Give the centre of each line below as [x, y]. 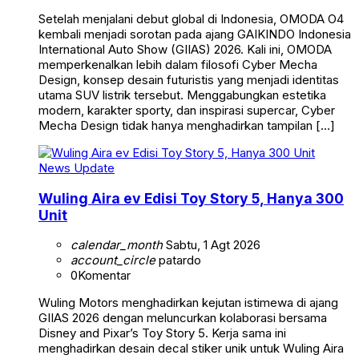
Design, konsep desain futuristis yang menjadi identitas [189, 79]
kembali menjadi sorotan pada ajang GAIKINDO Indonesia [195, 34]
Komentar [104, 276]
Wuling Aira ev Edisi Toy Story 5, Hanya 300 [191, 198]
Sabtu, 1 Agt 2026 [212, 245]
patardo [178, 260]
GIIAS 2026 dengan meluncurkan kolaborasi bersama [183, 318]
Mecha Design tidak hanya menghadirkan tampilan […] [187, 125]
